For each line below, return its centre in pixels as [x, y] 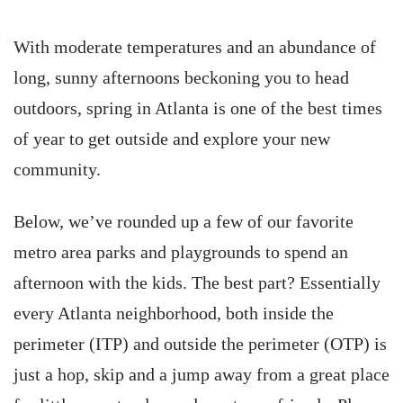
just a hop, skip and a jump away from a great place [201, 374]
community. [57, 169]
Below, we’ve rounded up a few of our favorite [184, 221]
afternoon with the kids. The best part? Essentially [197, 282]
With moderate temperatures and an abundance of [195, 47]
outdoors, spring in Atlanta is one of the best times [198, 108]
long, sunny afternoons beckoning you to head [181, 77]
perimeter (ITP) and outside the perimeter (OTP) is [200, 344]
